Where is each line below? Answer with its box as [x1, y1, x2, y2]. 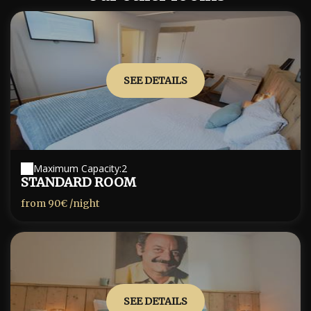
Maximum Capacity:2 [33, 162, 127, 175]
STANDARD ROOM [21, 174, 136, 190]
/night [67, 197, 99, 210]
